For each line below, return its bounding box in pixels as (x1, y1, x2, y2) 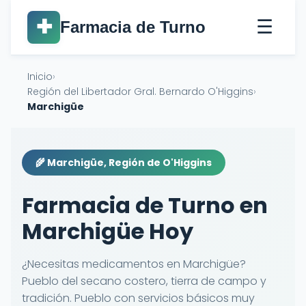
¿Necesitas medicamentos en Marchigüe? (22, 256, 246, 272)
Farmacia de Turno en (22, 190, 268, 221)
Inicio (27, 70, 53, 83)
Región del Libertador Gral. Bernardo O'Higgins (27, 85, 253, 98)
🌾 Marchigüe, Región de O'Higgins (36, 156, 212, 169)
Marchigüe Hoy (22, 216, 193, 247)
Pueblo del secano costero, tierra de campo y (22, 273, 266, 289)
